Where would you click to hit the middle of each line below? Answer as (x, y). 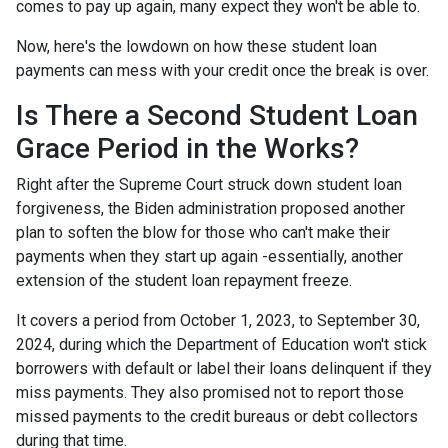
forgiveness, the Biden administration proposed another (210, 209)
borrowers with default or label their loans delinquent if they (224, 369)
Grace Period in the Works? (187, 149)
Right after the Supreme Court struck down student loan (209, 185)
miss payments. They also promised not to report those (210, 393)
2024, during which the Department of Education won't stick (221, 345)
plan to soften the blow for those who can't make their (203, 233)
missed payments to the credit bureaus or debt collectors (217, 417)
